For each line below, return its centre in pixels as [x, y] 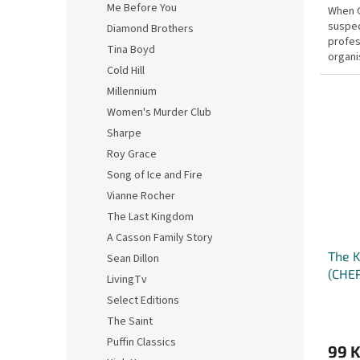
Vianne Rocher [141, 196]
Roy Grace [132, 154]
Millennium [132, 92]
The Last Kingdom [150, 217]
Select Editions [143, 301]
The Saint [130, 321]
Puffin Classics [141, 342]
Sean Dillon [133, 259]
